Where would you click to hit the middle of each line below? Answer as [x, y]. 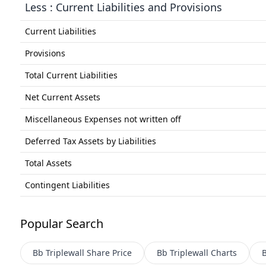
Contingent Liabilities [67, 185]
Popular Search [61, 223]
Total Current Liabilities [71, 75]
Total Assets [48, 163]
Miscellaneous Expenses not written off [103, 119]
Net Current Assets [62, 97]
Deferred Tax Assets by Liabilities [90, 141]
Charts [224, 252]
